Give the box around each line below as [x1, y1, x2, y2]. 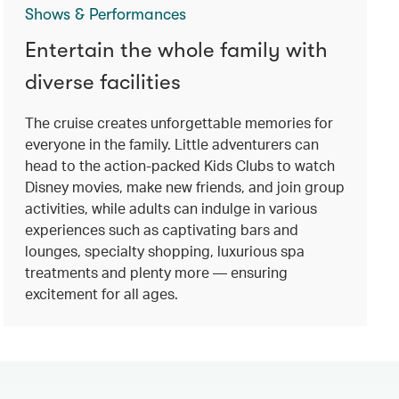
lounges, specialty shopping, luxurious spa [24, 240, 305, 260]
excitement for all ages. [24, 283, 178, 303]
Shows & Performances [24, 4, 186, 23]
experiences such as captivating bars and [24, 219, 298, 239]
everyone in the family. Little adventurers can [24, 134, 319, 153]
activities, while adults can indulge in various [24, 198, 317, 217]
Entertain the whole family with [24, 37, 328, 62]
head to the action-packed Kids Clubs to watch [24, 155, 335, 175]
